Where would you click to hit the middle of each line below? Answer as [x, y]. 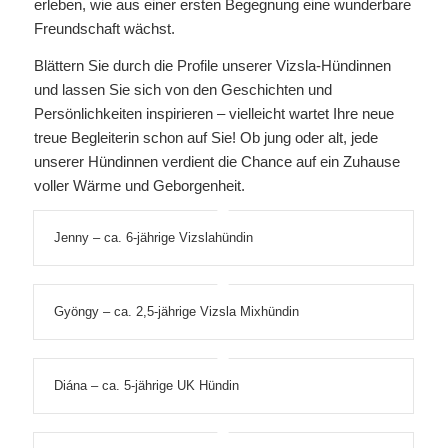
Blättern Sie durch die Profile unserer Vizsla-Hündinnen [212, 65]
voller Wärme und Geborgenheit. [139, 185]
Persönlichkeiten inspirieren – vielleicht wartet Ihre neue [213, 113]
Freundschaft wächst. [104, 29]
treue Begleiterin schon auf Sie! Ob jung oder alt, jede [205, 137]
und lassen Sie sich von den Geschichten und [182, 89]
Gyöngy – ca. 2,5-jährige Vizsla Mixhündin [176, 311]
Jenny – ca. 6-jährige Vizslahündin [153, 237]
